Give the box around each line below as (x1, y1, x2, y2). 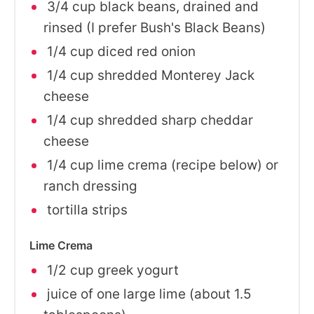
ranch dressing (43, 178, 137, 194)
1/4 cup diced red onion (43, 43, 196, 60)
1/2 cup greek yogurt (43, 262, 179, 278)
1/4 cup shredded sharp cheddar (43, 112, 253, 128)
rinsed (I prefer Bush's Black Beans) (43, 20, 266, 36)
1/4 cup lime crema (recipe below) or (43, 157, 278, 173)
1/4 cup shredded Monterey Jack (43, 67, 254, 83)
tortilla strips (43, 202, 128, 218)
